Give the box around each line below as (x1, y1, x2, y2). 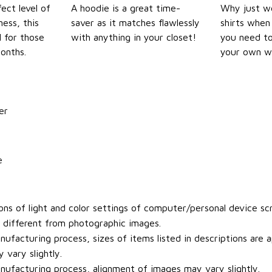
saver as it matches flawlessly (71, 17, 200, 29)
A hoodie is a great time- (71, 2, 181, 14)
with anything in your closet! (71, 32, 197, 43)
